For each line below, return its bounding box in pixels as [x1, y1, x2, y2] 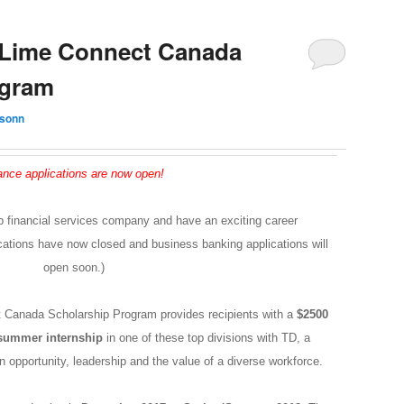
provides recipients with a [160, 307, 297, 321]
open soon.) [43, 260, 105, 274]
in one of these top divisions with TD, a [106, 330, 310, 344]
